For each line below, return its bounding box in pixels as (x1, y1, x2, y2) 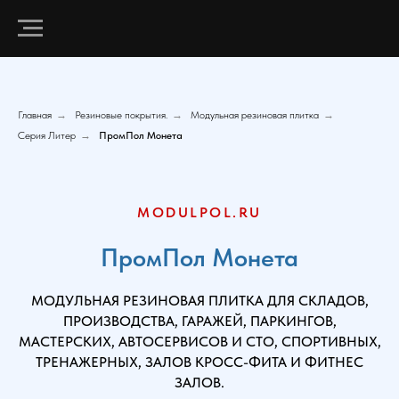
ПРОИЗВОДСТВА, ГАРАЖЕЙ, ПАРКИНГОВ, (62, 313, 337, 330)
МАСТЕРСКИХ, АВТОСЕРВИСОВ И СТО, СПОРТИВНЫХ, (18, 333, 381, 350)
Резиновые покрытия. (75, 109, 167, 121)
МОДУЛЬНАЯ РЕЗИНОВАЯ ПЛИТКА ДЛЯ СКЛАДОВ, (30, 292, 369, 309)
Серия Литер (18, 129, 76, 142)
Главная (18, 109, 52, 121)
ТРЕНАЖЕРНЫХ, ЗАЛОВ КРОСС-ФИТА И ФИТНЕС (36, 354, 363, 370)
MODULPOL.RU (137, 204, 262, 221)
